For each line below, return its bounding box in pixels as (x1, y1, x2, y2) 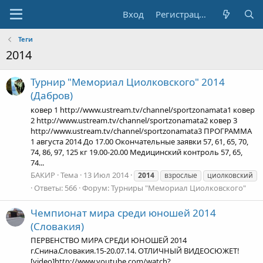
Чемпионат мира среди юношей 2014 (31, 206, 216, 220)
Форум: (82, 182, 111, 193)
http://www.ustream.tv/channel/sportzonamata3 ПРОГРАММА (31, 125, 252, 136)
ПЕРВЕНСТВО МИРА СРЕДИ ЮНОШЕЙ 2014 (31, 235, 187, 246)
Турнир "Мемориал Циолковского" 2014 (31, 75, 225, 89)
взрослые (164, 170, 197, 180)
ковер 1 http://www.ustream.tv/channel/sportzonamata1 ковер (31, 104, 255, 115)
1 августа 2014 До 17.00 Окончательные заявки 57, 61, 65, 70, (31, 136, 248, 147)
